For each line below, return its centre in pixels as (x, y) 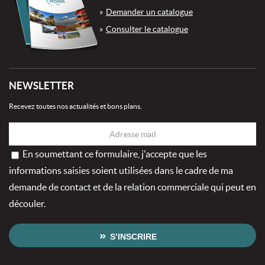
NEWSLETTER (41, 86)
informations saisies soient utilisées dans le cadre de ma (121, 171)
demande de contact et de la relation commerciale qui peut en (132, 187)
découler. (27, 204)
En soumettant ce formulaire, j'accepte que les (115, 154)
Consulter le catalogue (147, 29)
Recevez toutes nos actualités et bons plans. (75, 106)
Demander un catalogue (149, 12)
